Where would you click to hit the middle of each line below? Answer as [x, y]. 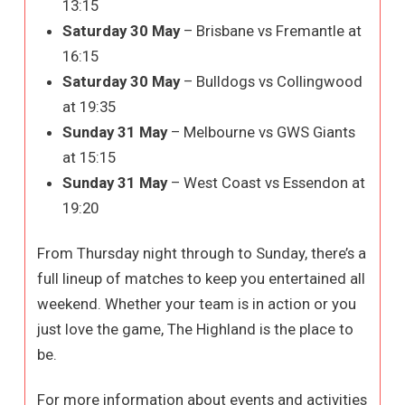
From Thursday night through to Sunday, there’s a [202, 253]
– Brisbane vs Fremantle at [270, 30]
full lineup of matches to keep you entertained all [202, 278]
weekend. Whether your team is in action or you [197, 303]
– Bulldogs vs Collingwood [271, 81]
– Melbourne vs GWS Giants [261, 132]
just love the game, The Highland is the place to [196, 329]
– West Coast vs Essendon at [266, 182]
